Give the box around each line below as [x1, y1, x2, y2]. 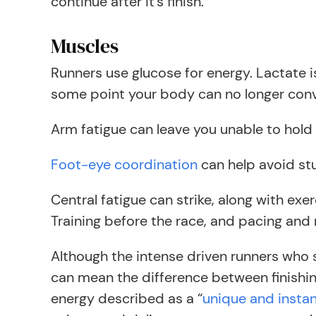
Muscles [51, 32, 119, 59]
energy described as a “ [51, 289, 202, 308]
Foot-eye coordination [51, 155, 197, 174]
